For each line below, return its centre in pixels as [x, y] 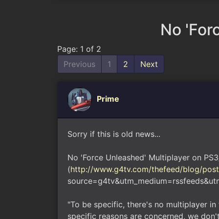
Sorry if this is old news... [114, 134]
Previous [79, 64]
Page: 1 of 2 [79, 49]
